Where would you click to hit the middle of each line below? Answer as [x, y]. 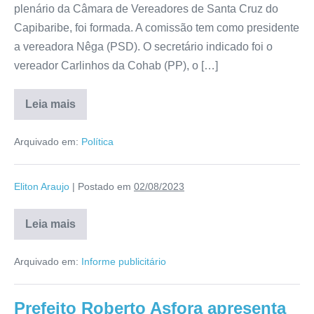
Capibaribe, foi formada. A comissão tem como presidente [157, 27]
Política [97, 141]
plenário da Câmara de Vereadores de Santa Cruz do [146, 8]
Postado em [104, 186]
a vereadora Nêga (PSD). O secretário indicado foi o [143, 46]
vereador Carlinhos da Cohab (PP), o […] [116, 65]
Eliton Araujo [42, 186]
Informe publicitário [124, 261]
